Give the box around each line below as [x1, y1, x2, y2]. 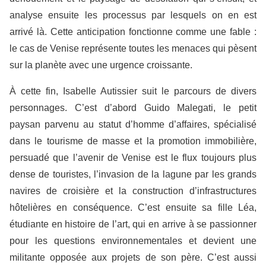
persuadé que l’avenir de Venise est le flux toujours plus [9, 153, 256, 163]
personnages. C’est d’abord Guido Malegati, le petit [9, 103, 256, 113]
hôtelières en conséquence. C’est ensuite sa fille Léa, [9, 202, 256, 213]
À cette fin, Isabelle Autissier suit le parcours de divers [9, 86, 256, 97]
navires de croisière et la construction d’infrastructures [9, 186, 256, 197]
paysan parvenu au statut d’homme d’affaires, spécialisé [9, 119, 256, 130]
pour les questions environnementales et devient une [9, 236, 256, 246]
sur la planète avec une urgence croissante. [9, 60, 192, 71]
